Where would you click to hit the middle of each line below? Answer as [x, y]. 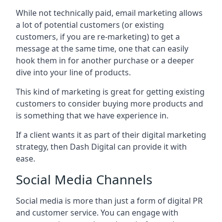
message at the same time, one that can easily [102, 49]
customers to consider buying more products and [110, 104]
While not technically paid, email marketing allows [109, 13]
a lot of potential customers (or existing [90, 25]
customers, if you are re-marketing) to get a [98, 37]
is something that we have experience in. [92, 115]
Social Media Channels [84, 179]
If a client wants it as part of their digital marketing [111, 135]
